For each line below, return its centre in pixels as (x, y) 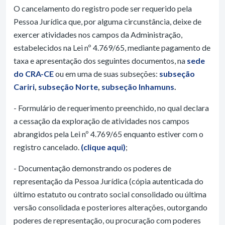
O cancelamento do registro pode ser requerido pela (103, 8)
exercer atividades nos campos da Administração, (98, 34)
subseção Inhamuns (138, 87)
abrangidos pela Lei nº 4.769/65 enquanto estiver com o (108, 134)
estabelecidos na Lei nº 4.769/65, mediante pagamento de (112, 47)
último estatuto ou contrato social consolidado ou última (110, 194)
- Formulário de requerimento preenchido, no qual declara (111, 108)
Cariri (24, 87)
